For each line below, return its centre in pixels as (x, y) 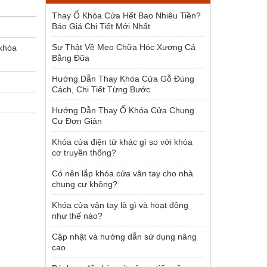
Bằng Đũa (71, 58)
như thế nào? (77, 216)
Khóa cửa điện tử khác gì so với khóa (122, 142)
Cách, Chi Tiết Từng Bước (101, 89)
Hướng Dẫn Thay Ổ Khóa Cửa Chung (123, 110)
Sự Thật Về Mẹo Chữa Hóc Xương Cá (124, 47)
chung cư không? (85, 184)
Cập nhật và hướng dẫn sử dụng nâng (124, 237)
